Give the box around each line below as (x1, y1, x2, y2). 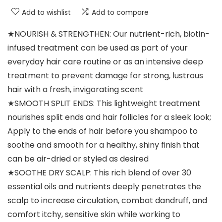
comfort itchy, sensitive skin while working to (7, 209, 180, 221)
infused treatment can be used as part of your (7, 42, 188, 54)
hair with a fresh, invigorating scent (7, 84, 143, 96)
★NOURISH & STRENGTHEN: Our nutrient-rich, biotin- (7, 28, 210, 40)
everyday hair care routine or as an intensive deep (7, 56, 203, 68)
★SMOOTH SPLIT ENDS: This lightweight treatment (7, 98, 201, 110)
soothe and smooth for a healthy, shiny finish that (7, 139, 200, 151)
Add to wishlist (22, 7, 71, 18)
